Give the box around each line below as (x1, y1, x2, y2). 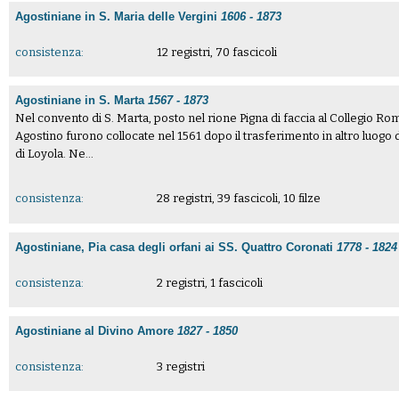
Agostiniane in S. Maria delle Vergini (15, 10, 222, 24)
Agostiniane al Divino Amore (15, 323, 178, 338)
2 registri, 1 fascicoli (156, 275, 263, 289)
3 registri (156, 359, 205, 373)
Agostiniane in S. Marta (15, 94, 149, 108)
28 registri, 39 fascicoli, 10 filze (156, 191, 321, 206)
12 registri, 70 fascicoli (156, 45, 277, 60)
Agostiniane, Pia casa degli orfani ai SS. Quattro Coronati (15, 240, 338, 254)
